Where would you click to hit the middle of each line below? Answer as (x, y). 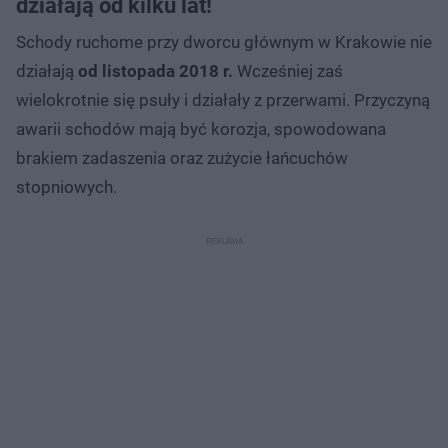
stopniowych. (66, 186)
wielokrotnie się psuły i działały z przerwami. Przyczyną (223, 99)
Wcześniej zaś (288, 70)
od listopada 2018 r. (153, 70)
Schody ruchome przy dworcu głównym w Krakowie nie (224, 41)
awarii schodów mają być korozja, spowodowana (201, 128)
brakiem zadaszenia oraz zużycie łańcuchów (182, 157)
